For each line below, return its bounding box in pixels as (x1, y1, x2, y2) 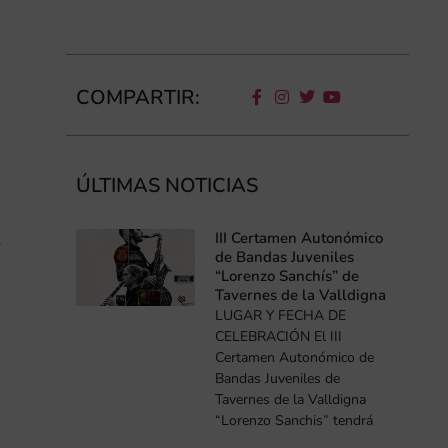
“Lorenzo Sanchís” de (215, 265, 360, 286)
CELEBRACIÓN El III (215, 326, 343, 346)
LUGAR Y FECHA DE (215, 305, 347, 325)
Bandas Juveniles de (215, 368, 341, 388)
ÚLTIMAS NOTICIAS (75, 172, 258, 200)
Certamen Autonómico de (215, 347, 375, 367)
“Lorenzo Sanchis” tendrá (215, 410, 374, 430)
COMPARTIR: (75, 84, 200, 112)
